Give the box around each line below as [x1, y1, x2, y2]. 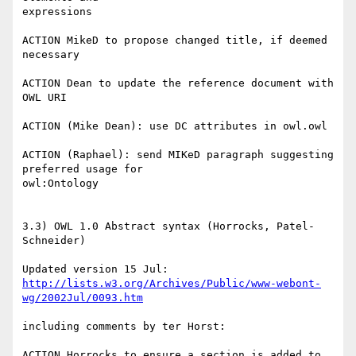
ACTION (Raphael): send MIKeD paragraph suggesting [22, 149, 334, 161]
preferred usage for [22, 163, 143, 176]
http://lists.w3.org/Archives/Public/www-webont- [22, 277, 321, 290]
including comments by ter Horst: [22, 320, 226, 333]
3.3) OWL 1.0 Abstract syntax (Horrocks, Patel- [22, 220, 315, 233]
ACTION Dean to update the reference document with [22, 77, 334, 90]
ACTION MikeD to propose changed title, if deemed [22, 34, 327, 47]
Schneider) [22, 234, 86, 247]
